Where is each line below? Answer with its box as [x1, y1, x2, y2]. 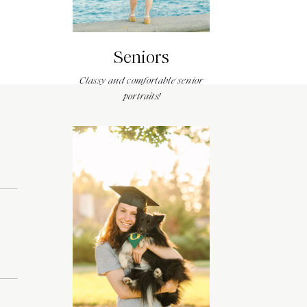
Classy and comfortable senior [79, 74, 204, 87]
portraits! [123, 90, 160, 103]
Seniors [113, 46, 169, 69]
